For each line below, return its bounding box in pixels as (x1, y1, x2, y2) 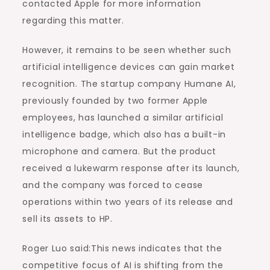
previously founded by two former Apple (22, 95, 209, 107)
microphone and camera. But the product (22, 145, 217, 158)
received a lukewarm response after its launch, (22, 162, 240, 175)
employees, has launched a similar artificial (22, 111, 224, 124)
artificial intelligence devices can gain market (22, 61, 235, 74)
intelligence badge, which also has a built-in (22, 128, 226, 141)
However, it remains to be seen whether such (22, 44, 231, 57)
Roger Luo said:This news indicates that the (22, 242, 222, 255)
